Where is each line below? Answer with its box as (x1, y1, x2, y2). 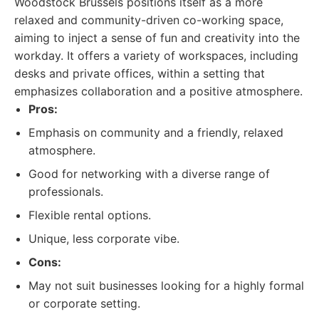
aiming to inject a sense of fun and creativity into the (14, 31, 300, 45)
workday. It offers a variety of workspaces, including (14, 48, 298, 63)
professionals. (28, 184, 103, 199)
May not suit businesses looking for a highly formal (28, 278, 304, 293)
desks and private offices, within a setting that (14, 66, 265, 80)
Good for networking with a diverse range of (28, 167, 270, 181)
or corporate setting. (28, 296, 140, 310)
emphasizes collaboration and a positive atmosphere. (14, 84, 303, 98)
